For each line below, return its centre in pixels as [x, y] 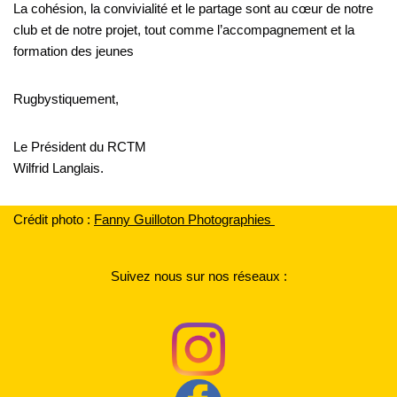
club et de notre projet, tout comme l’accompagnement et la [184, 30]
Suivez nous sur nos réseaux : [198, 276]
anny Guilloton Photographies [188, 219]
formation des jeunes [74, 51]
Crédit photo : [54, 219]
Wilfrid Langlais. [58, 168]
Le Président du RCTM [80, 147]
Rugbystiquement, [66, 99]
